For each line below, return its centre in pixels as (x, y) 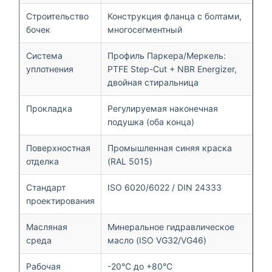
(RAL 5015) (130, 161)
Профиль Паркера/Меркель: (167, 55)
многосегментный (145, 29)
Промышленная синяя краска (170, 148)
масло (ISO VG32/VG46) (157, 240)
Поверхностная (58, 148)
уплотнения (50, 69)
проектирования (60, 200)
